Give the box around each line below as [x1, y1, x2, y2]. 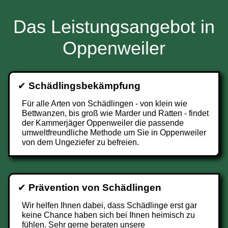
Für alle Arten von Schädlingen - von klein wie [22, 99, 187, 108]
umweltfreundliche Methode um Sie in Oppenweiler [22, 128, 206, 137]
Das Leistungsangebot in [13, 17, 215, 37]
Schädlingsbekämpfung [28, 80, 140, 91]
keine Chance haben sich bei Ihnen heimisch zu [22, 211, 195, 219]
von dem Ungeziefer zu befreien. [22, 138, 139, 147]
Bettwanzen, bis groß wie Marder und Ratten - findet [22, 109, 209, 118]
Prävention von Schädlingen [28, 182, 161, 193]
